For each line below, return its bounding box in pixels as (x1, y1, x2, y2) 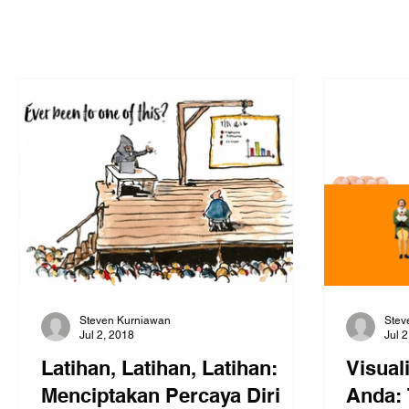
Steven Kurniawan (79, 313, 171, 327)
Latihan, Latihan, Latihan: (41, 355, 278, 380)
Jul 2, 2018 (79, 329, 134, 342)
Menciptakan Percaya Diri (41, 383, 280, 407)
